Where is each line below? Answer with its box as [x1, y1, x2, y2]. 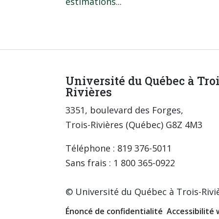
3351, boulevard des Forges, [66, 104, 184, 116]
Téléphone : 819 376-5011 [66, 142, 172, 154]
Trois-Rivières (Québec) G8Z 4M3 [66, 118, 203, 131]
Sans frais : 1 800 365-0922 [66, 156, 175, 169]
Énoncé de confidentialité [66, 206, 163, 217]
